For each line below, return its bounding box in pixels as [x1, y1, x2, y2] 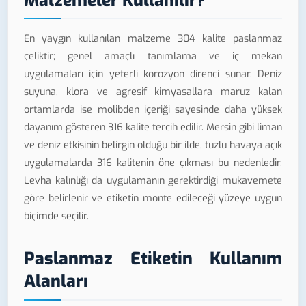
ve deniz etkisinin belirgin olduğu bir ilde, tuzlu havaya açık [24, 139, 282, 152]
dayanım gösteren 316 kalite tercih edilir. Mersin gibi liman [24, 121, 282, 135]
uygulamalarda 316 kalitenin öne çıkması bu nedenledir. [24, 156, 282, 170]
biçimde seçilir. [24, 210, 89, 223]
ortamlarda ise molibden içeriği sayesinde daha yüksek [24, 103, 282, 117]
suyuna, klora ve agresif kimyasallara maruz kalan [24, 85, 282, 99]
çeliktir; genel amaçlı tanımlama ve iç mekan [24, 50, 282, 64]
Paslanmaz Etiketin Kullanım [24, 247, 282, 270]
